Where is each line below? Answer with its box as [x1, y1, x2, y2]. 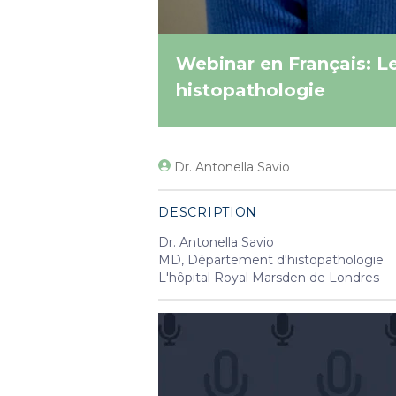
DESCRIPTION [158, 203, 258, 220]
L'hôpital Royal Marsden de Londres [158, 269, 380, 286]
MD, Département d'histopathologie [158, 251, 385, 268]
